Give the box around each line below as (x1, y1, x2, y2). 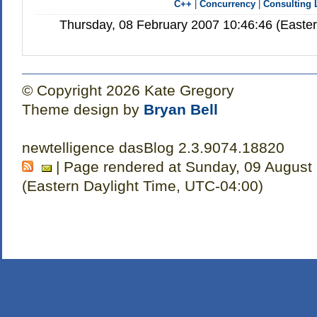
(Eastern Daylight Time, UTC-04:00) (21, 178, 263, 195)
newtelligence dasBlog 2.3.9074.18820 (21, 139, 284, 156)
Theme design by (21, 101, 144, 118)
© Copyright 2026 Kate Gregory (21, 82, 234, 99)
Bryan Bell (143, 101, 218, 118)
